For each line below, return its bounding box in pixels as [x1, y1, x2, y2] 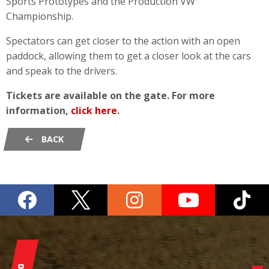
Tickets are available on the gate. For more [6, 88, 215, 102]
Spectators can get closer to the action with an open [6, 34, 240, 47]
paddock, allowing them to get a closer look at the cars [6, 49, 251, 62]
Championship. [6, 9, 73, 23]
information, [6, 103, 71, 117]
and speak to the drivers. [6, 64, 117, 77]
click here [71, 103, 117, 117]
